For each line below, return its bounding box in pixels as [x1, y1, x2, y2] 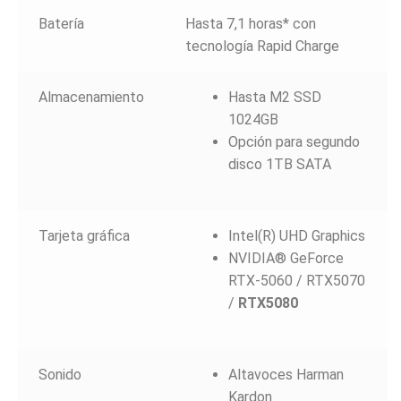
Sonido [38, 365, 81, 383]
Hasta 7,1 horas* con [184, 14, 316, 32]
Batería [38, 14, 84, 32]
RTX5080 [237, 294, 298, 311]
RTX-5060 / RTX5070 [227, 271, 365, 289]
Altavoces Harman [227, 365, 344, 383]
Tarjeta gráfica [38, 226, 130, 244]
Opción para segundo [227, 132, 360, 150]
